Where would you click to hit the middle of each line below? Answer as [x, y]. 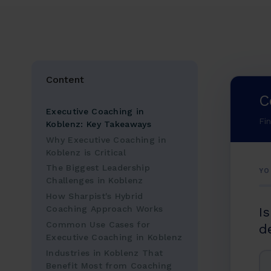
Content [65, 79]
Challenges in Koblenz [95, 181]
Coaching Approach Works [105, 209]
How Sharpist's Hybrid [95, 196]
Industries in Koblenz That [105, 253]
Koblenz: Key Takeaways [99, 124]
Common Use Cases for [98, 224]
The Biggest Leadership [98, 168]
